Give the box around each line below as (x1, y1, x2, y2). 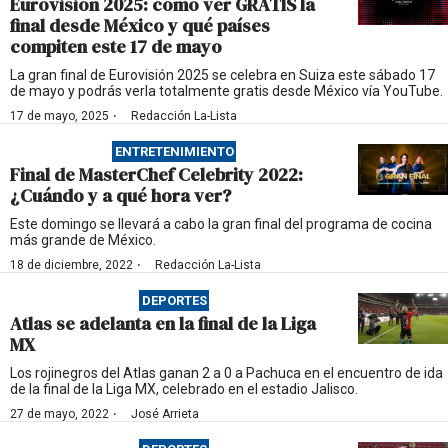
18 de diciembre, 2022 (10, 258, 133, 272)
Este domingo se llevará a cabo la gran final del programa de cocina (10, 216, 432, 232)
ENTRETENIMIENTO (114, 144, 234, 159)
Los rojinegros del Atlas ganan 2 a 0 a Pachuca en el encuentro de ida (10, 365, 443, 381)
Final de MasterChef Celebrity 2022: (10, 162, 303, 187)
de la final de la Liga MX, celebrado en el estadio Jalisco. (10, 381, 358, 397)
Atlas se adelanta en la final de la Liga (10, 311, 316, 336)
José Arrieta (131, 407, 199, 421)
